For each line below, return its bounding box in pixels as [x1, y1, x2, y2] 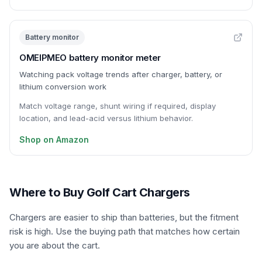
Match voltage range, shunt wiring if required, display [19, 101, 216, 111]
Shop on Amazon [19, 135, 89, 144]
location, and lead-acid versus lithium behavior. [19, 113, 193, 123]
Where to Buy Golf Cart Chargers [9, 185, 190, 199]
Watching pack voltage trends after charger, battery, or [19, 70, 222, 79]
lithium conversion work [19, 82, 106, 91]
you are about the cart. [9, 240, 100, 251]
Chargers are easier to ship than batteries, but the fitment [9, 212, 239, 223]
